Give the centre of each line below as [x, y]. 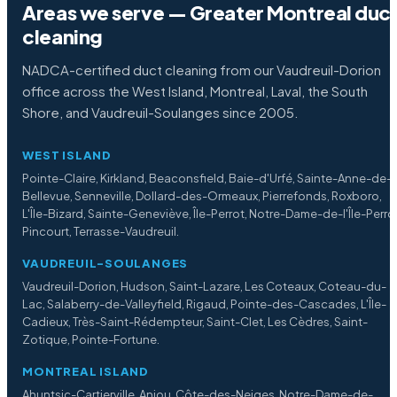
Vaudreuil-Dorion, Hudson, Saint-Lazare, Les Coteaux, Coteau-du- [205, 287]
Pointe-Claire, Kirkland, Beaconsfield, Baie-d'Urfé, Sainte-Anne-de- [207, 179]
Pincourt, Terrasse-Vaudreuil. [101, 232]
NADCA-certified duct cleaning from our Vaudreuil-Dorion [202, 70]
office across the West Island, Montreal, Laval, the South [195, 91]
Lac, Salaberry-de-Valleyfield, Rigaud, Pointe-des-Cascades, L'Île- [205, 304]
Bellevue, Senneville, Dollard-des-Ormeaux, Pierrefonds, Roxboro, [202, 196]
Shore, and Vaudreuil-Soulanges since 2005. [161, 113]
